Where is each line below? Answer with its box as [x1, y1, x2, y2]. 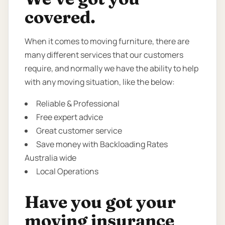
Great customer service [36, 125, 122, 137]
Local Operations [36, 166, 98, 177]
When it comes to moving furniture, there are [25, 36, 189, 47]
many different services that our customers [25, 49, 183, 61]
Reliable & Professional [36, 98, 120, 109]
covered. [25, 7, 95, 28]
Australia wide [25, 152, 76, 164]
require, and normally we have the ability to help [25, 63, 198, 74]
